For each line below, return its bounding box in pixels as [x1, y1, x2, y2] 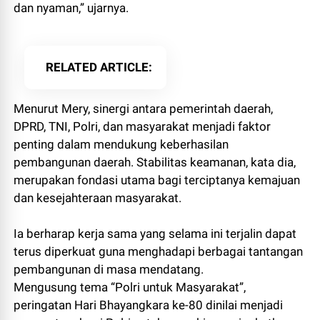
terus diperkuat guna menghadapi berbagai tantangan [14, 244, 304, 259]
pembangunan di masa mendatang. [14, 262, 204, 276]
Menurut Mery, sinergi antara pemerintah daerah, [14, 101, 274, 116]
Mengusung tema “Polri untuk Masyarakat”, [14, 280, 246, 294]
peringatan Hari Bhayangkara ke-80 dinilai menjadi [14, 298, 284, 312]
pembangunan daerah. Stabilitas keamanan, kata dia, [14, 155, 296, 169]
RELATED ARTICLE [46, 60, 149, 74]
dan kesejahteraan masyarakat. [14, 191, 182, 205]
